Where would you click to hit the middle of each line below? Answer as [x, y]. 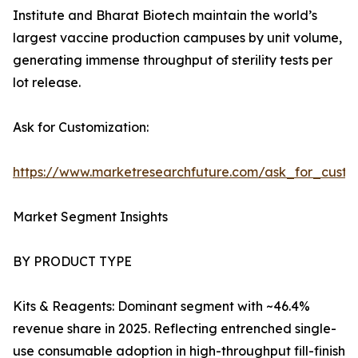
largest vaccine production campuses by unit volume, [177, 38]
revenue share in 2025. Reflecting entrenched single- [175, 329]
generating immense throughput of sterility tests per [173, 60]
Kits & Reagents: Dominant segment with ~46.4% [161, 306]
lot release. [47, 83]
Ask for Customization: [81, 127]
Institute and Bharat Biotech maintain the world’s [165, 16]
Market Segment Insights [90, 217]
